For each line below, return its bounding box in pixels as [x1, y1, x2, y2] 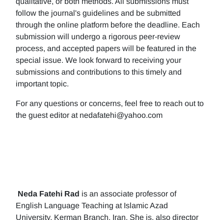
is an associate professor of [80, 190, 176, 198]
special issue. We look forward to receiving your [16, 56, 181, 64]
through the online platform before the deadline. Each [16, 21, 200, 29]
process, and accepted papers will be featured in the [16, 44, 196, 53]
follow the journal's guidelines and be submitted [16, 9, 181, 17]
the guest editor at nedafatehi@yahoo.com [16, 111, 163, 119]
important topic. [16, 80, 69, 88]
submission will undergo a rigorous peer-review [16, 32, 180, 41]
